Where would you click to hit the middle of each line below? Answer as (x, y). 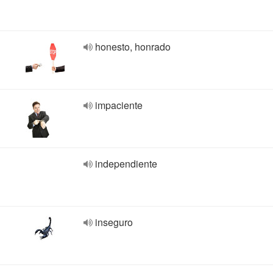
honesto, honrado (133, 47)
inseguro (114, 222)
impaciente (119, 105)
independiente (126, 164)
